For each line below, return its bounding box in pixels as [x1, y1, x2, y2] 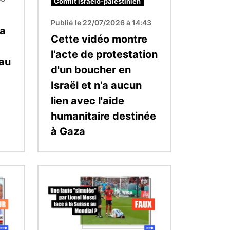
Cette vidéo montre [51, 32, 147, 45]
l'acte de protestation [51, 48, 158, 61]
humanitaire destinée [51, 109, 156, 122]
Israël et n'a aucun [51, 79, 142, 91]
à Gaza [51, 125, 85, 138]
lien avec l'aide [51, 94, 124, 107]
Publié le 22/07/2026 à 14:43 [51, 17, 152, 27]
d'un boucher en [51, 63, 131, 76]
